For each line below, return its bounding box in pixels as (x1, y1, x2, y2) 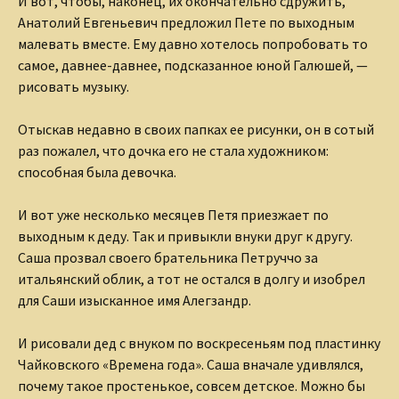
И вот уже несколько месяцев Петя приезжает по (18, 206, 329, 224)
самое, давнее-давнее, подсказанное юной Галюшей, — (18, 56, 368, 75)
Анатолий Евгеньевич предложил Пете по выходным (18, 13, 354, 32)
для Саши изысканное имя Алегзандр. (18, 291, 251, 310)
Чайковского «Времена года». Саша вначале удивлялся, (18, 355, 363, 374)
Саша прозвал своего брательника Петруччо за (18, 248, 318, 267)
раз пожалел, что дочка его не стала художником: (18, 142, 329, 160)
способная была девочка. (18, 163, 176, 182)
